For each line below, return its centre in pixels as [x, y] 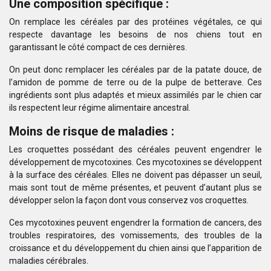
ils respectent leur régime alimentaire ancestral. [100, 108]
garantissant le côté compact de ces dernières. [98, 47]
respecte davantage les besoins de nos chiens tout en [135, 34]
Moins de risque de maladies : [92, 131]
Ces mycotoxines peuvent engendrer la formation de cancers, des [135, 223]
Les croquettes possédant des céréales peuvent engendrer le [135, 149]
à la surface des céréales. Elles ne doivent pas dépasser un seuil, [135, 175]
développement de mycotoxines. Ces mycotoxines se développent [135, 162]
